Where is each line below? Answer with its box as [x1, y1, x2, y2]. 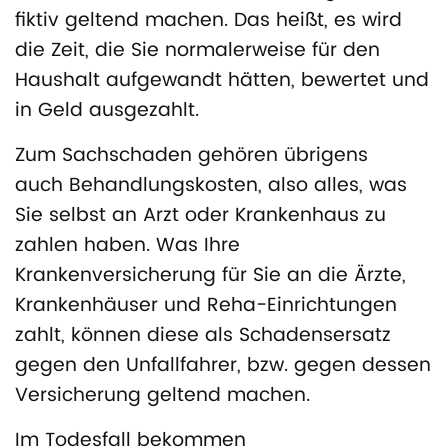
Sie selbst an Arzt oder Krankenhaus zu [15, 200, 386, 232]
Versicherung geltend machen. [15, 380, 310, 412]
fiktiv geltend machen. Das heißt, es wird [15, 5, 402, 37]
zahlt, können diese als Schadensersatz [15, 320, 391, 352]
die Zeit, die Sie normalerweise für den [15, 35, 380, 67]
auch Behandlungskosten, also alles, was [15, 170, 407, 202]
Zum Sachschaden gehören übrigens [15, 140, 368, 172]
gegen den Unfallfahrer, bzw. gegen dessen [15, 350, 431, 382]
